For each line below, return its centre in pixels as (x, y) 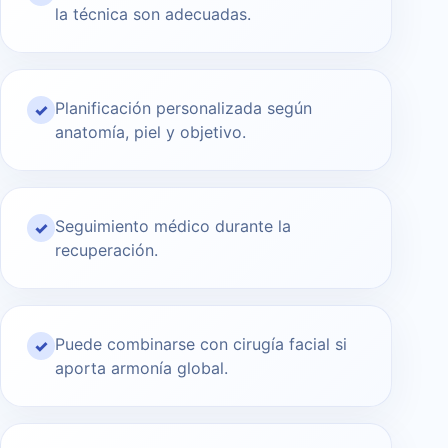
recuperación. (106, 250)
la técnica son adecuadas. (153, 14)
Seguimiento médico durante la (173, 226)
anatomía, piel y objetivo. (150, 132)
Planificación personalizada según (183, 108)
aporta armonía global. (141, 368)
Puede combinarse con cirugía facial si (201, 344)
